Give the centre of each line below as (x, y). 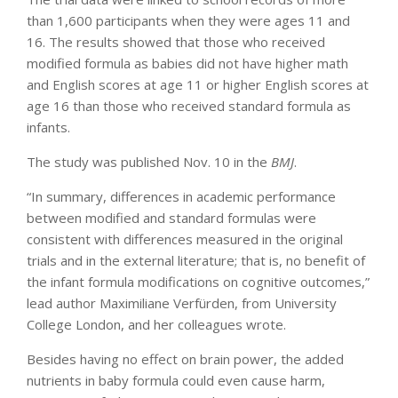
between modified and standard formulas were (171, 217)
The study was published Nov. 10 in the (149, 161)
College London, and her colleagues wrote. (156, 324)
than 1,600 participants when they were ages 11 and (188, 20)
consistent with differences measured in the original (185, 239)
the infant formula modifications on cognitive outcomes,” (198, 281)
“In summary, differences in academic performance (181, 196)
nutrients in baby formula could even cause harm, (176, 380)
